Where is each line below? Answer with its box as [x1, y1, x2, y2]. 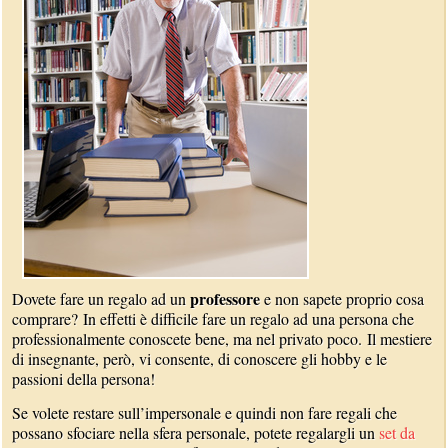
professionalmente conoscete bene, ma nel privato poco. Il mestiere [12, 328, 433, 349]
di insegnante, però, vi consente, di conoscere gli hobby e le [12, 348, 388, 369]
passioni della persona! [12, 368, 156, 389]
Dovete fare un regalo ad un [12, 288, 191, 309]
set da [379, 422, 416, 443]
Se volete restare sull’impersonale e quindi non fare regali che [12, 402, 398, 423]
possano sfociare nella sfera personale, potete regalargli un [12, 422, 380, 443]
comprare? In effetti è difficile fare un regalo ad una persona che [12, 308, 415, 329]
